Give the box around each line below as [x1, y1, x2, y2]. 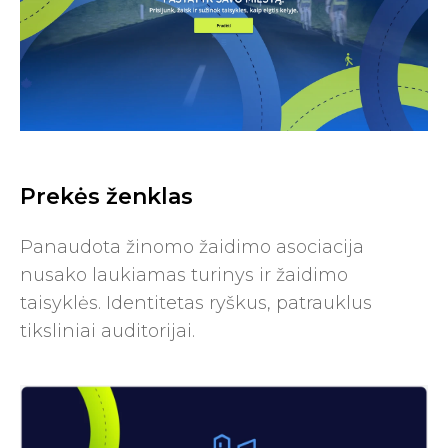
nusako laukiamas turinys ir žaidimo [20, 263, 348, 286]
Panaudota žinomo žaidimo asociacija [20, 235, 364, 258]
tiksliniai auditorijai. [20, 319, 195, 342]
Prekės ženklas [20, 182, 193, 210]
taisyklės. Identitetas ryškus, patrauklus [20, 291, 372, 314]
